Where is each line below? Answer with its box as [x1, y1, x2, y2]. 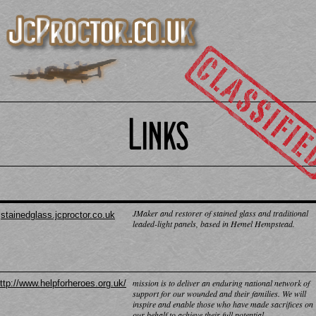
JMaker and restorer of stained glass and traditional [133, 207, 308, 219]
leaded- [133, 218, 157, 229]
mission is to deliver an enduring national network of [133, 277, 310, 288]
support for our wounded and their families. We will [133, 288, 306, 299]
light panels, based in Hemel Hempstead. [157, 218, 295, 229]
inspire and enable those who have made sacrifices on [133, 298, 313, 310]
